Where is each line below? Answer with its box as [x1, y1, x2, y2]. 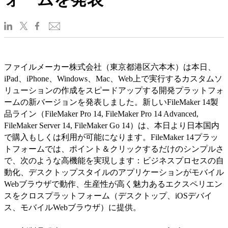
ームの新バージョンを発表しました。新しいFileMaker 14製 [4, 98, 218, 107]
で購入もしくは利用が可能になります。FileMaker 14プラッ [4, 133, 218, 142]
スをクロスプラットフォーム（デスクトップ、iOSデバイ [4, 191, 212, 201]
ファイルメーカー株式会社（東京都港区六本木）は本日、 [4, 63, 216, 72]
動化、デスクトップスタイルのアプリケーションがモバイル [4, 168, 224, 177]
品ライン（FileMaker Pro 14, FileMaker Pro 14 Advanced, [4, 109, 198, 119]
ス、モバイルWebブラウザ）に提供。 [4, 203, 141, 212]
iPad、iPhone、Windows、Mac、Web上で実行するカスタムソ [4, 74, 222, 83]
